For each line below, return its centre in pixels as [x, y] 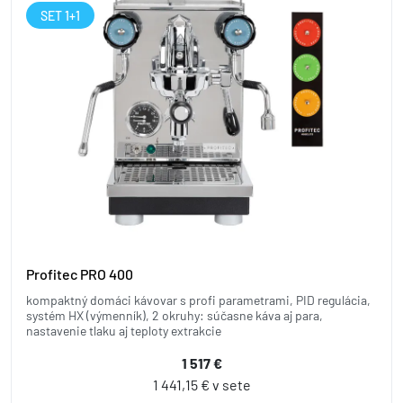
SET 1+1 [60, 15]
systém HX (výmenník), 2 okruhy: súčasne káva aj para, [175, 315]
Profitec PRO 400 [80, 273]
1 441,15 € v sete [201, 384]
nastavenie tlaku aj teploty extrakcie [124, 330]
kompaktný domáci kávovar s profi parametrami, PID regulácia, [198, 300]
